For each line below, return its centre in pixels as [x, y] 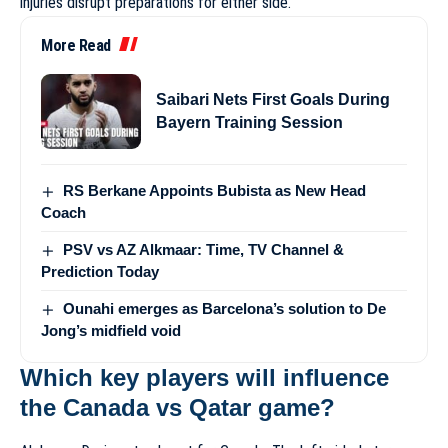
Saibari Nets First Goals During [273, 100]
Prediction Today [100, 271]
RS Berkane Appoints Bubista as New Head [215, 190]
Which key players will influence [204, 377]
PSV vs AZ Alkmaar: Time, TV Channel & [204, 249]
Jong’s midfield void [111, 330]
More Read [76, 45]
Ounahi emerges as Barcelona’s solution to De [225, 308]
